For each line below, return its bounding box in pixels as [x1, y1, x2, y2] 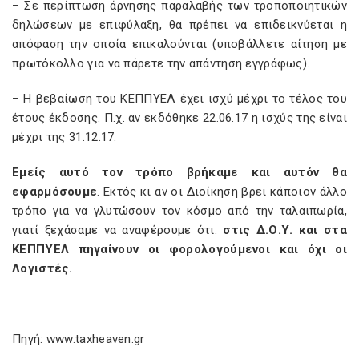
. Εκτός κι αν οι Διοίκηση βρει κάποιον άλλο [97, 184, 347, 199]
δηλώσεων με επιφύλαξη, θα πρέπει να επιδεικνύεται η [12, 18, 347, 32]
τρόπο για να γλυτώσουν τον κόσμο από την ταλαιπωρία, [12, 204, 347, 218]
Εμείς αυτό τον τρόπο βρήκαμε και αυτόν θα [12, 165, 347, 179]
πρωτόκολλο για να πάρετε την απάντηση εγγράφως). [12, 56, 310, 71]
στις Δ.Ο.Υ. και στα [223, 223, 348, 237]
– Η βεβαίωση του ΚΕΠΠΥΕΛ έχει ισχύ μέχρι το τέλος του [12, 91, 347, 106]
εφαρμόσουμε [12, 184, 98, 199]
